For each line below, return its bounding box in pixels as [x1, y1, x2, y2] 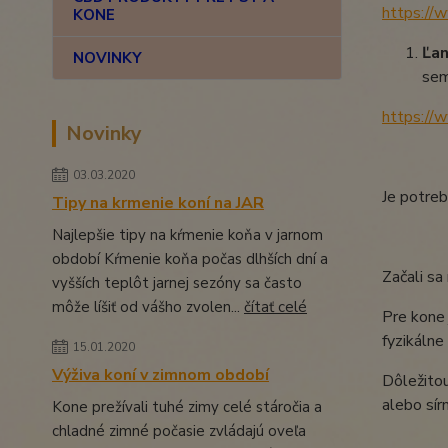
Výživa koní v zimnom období [52, 364, 269, 386]
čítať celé [244, 297, 307, 317]
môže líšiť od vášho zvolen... [52, 297, 244, 317]
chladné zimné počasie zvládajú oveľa [52, 421, 306, 441]
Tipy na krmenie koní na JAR [52, 192, 264, 214]
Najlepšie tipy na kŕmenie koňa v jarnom [52, 225, 323, 245]
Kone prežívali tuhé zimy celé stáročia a [52, 397, 322, 417]
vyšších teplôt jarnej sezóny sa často [52, 273, 302, 293]
